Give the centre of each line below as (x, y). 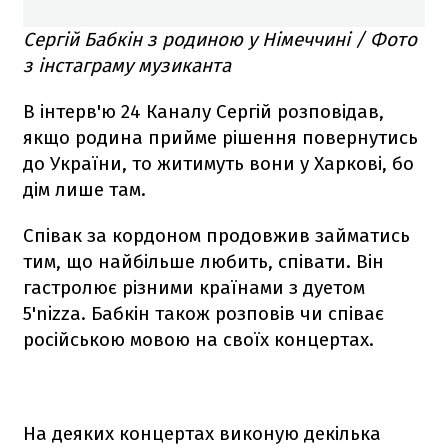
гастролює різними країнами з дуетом (194, 287)
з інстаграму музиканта (127, 65)
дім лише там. (84, 189)
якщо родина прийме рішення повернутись (220, 137)
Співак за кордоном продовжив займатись (216, 235)
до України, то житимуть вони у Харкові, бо (218, 163)
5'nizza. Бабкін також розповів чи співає (203, 313)
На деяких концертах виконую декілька (202, 433)
